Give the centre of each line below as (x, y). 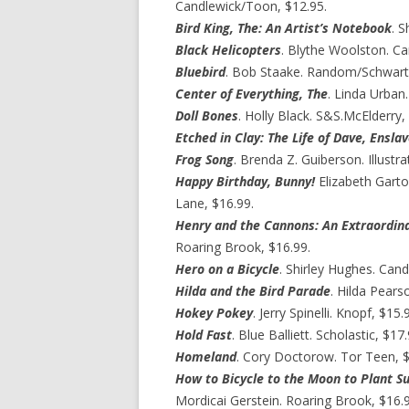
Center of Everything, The (252, 94)
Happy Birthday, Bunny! (245, 181)
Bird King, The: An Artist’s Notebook (283, 28)
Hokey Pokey (214, 313)
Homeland (206, 357)
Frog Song (204, 159)
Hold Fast (204, 335)
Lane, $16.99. (215, 203)
